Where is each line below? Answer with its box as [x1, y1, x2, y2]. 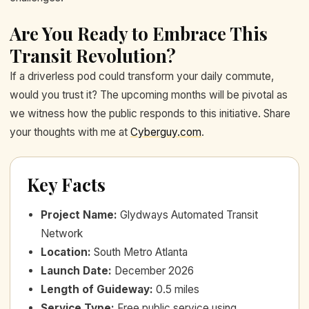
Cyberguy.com [130, 125, 201, 139]
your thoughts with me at [10, 125, 130, 139]
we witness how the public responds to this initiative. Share [10, 106, 290, 120]
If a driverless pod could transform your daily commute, [10, 69, 274, 83]
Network [41, 227, 83, 241]
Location [41, 246, 88, 259]
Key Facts [27, 172, 106, 197]
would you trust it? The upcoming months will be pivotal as [10, 88, 288, 101]
